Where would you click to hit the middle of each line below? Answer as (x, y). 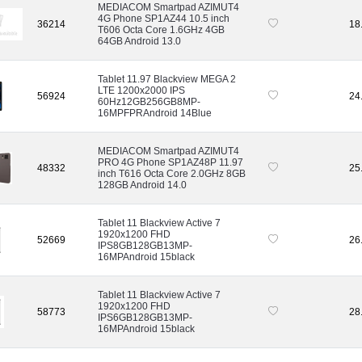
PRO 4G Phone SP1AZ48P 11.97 (170, 162)
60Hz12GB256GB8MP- (149, 101)
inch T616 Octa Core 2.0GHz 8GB (172, 173)
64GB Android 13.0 (139, 41)
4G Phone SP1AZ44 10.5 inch (164, 18)
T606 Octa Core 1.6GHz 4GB (161, 29)
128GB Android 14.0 (142, 185)
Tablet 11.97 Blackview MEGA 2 (167, 79)
